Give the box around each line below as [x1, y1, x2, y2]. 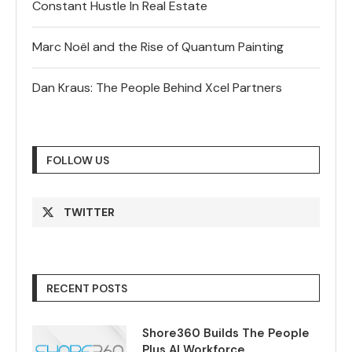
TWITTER [64, 205, 115, 220]
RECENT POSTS [46, 281, 127, 296]
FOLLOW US [46, 153, 109, 168]
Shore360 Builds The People [142, 325, 310, 342]
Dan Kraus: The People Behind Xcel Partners [32, 79, 282, 97]
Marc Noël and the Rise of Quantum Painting [32, 38, 284, 56]
